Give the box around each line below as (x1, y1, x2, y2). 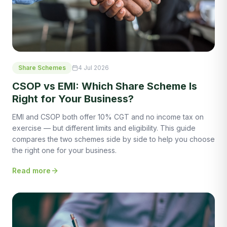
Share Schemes (18, 64, 66, 72)
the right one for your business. (12, 146, 117, 155)
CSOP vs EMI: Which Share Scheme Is (12, 80, 197, 93)
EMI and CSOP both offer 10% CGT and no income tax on (12, 112, 204, 122)
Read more (12, 166, 51, 175)
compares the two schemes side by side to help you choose (12, 135, 215, 144)
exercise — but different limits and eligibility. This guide (12, 124, 196, 133)
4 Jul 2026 (78, 64, 109, 72)
